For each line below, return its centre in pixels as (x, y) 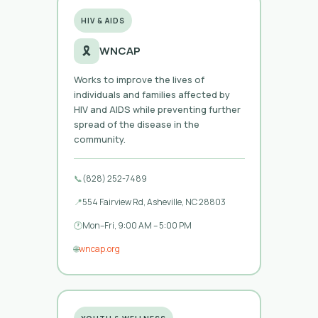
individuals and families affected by (152, 94)
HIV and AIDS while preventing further (157, 109)
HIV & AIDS (103, 20)
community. (99, 139)
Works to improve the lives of (139, 79)
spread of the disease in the (136, 124)
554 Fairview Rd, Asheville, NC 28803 (154, 202)
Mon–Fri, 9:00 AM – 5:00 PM (137, 225)
